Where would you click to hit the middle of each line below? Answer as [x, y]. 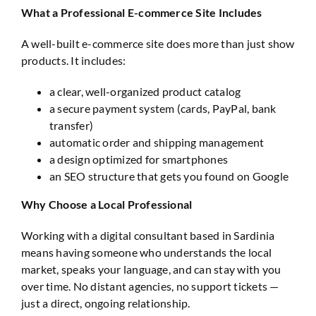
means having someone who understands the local [147, 252]
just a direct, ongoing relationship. [106, 303]
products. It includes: [74, 60]
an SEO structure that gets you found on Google [169, 176]
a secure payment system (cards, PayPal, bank [163, 108]
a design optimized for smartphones [139, 159]
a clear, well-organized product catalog [145, 91]
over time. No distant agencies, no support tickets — [150, 286]
